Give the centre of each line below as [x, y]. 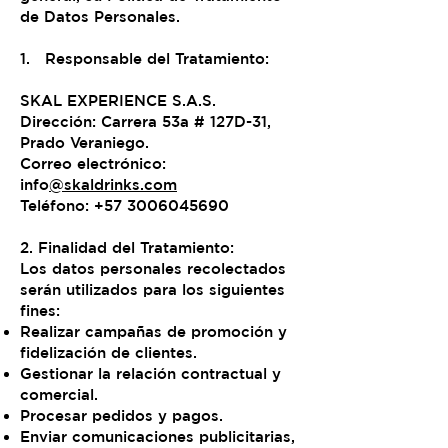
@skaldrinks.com [113, 184]
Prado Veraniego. [84, 142]
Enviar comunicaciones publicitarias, [157, 436]
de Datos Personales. [100, 16]
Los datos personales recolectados [153, 268]
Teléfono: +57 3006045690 [124, 205]
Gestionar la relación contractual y [150, 373]
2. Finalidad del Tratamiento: [127, 247]
